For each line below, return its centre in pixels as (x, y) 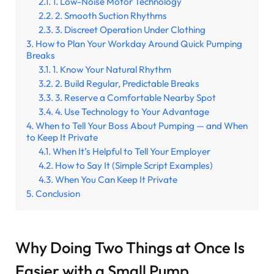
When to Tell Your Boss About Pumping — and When (142, 125)
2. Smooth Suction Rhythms (111, 15)
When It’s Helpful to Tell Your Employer (131, 151)
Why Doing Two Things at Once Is (130, 248)
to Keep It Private (62, 137)
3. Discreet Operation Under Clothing (130, 29)
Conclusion (58, 193)
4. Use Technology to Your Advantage (132, 111)
